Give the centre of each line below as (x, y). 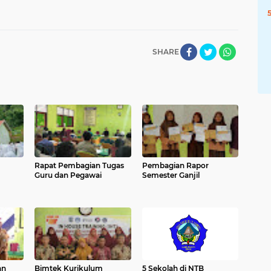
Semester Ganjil (171, 175)
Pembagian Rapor (175, 166)
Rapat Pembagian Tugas (79, 166)
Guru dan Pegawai (68, 175)
